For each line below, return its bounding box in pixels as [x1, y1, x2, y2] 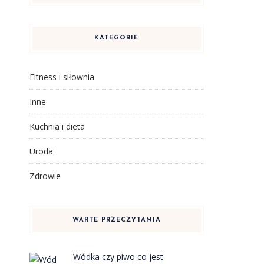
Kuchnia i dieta [29, 121, 85, 132]
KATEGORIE [94, 35, 139, 41]
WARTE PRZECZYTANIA [72, 217, 161, 223]
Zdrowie [29, 170, 61, 181]
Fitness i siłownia [29, 71, 94, 82]
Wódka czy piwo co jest [73, 251, 164, 262]
